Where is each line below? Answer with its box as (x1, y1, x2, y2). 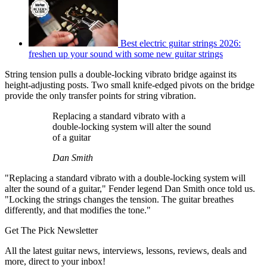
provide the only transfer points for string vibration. (5, 91, 196, 101)
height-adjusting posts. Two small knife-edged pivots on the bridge (5, 80, 254, 91)
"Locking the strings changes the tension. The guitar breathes (5, 194, 234, 205)
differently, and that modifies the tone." (5, 205, 151, 216)
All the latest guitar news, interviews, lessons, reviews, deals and (5, 246, 247, 256)
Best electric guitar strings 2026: (120, 38, 241, 49)
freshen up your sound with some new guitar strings (29, 49, 223, 60)
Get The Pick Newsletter (5, 225, 98, 236)
